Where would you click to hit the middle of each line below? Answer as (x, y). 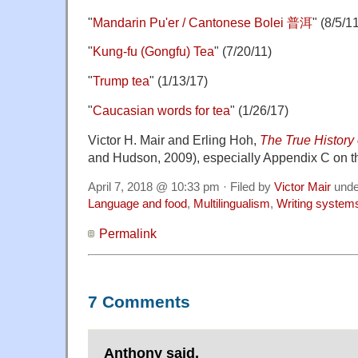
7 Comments (139, 302)
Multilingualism (232, 204)
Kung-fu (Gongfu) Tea (153, 52)
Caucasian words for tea (161, 111)
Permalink (128, 234)
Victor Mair (302, 187)
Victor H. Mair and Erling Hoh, (174, 140)
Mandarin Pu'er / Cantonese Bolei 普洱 (203, 22)
